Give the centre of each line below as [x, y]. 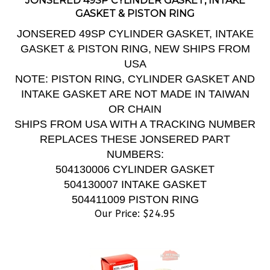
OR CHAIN [135, 96]
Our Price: [117, 200]
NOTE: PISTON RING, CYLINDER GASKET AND [135, 66]
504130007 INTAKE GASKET [135, 171]
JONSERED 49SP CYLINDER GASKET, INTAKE [135, 20]
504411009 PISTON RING [135, 186]
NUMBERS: [135, 141]
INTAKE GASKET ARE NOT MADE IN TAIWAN [135, 81]
